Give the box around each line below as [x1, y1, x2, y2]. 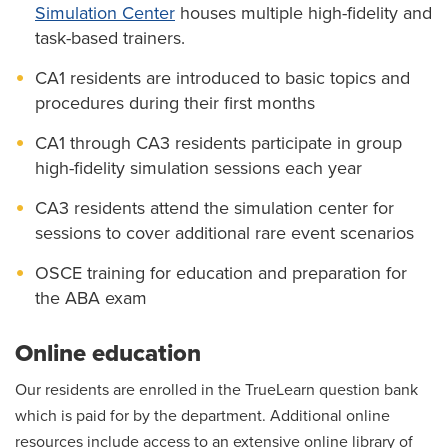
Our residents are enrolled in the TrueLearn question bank [15, 380, 418, 401]
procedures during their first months [35, 92, 315, 115]
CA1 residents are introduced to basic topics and [35, 67, 410, 90]
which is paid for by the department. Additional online [15, 406, 390, 427]
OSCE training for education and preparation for [35, 262, 407, 285]
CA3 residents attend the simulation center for [35, 197, 394, 220]
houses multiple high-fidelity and [175, 2, 432, 25]
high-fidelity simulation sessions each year [35, 157, 362, 180]
